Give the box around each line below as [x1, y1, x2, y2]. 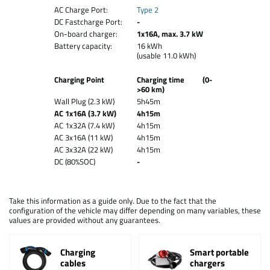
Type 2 [136, 4, 159, 16]
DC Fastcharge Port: [54, 16, 122, 28]
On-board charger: [54, 28, 118, 40]
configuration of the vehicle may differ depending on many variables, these [9, 204, 261, 216]
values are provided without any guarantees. [9, 214, 160, 226]
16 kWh [136, 40, 175, 52]
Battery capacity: [54, 40, 112, 52]
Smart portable [190, 245, 250, 260]
